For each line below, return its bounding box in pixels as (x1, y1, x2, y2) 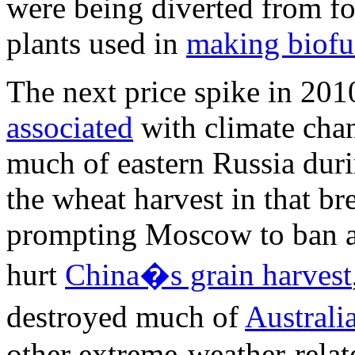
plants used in (6, 25, 186, 60)
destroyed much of (6, 299, 245, 334)
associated (6, 109, 133, 144)
